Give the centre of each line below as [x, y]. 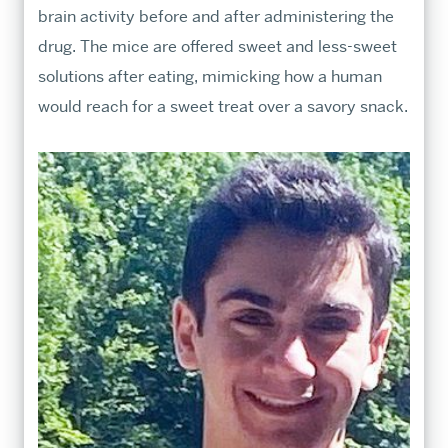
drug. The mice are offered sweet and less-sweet [217, 46]
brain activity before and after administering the [215, 16]
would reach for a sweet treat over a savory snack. [222, 106]
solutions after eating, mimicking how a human [209, 76]
